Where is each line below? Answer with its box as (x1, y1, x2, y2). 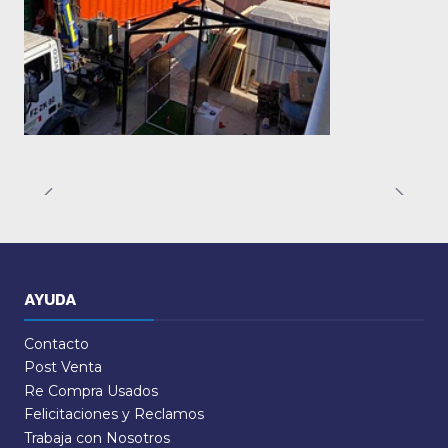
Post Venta (24, 358, 102, 377)
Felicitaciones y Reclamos (24, 405, 204, 424)
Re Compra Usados (24, 381, 158, 400)
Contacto (24, 335, 89, 354)
